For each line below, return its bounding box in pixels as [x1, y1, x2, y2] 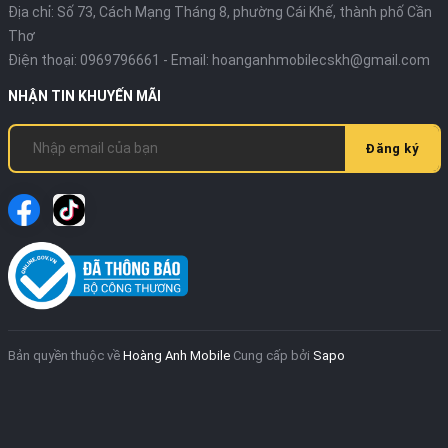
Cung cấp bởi [232, 347, 313, 363]
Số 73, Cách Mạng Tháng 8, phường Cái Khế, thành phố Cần [56, 3, 432, 20]
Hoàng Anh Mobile [122, 347, 230, 363]
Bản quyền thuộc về [7, 347, 123, 363]
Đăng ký [365, 140, 419, 156]
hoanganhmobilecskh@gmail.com [211, 51, 430, 68]
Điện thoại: [7, 51, 80, 68]
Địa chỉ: [7, 3, 57, 20]
